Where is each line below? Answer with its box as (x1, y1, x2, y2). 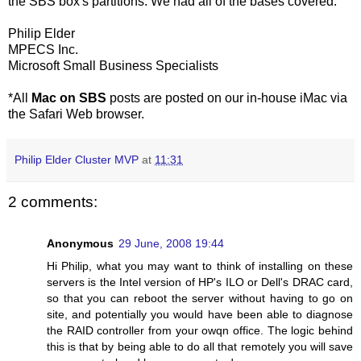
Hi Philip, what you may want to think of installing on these (47, 259, 353, 273)
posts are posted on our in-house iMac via (106, 90, 347, 105)
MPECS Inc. (8, 42, 78, 56)
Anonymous (47, 237, 114, 251)
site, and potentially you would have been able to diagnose (47, 308, 353, 322)
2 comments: (8, 193, 98, 211)
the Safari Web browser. (8, 106, 144, 121)
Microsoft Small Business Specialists (8, 58, 218, 73)
